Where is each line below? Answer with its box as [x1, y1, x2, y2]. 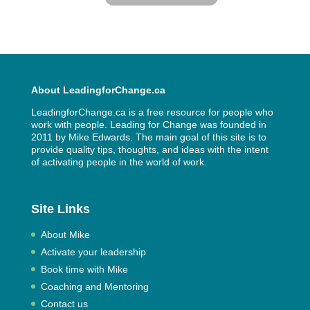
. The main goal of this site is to [129, 131, 266, 143]
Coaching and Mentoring [40, 281, 149, 293]
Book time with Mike [40, 264, 128, 275]
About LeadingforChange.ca [30, 84, 165, 96]
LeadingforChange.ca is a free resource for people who [30, 107, 273, 118]
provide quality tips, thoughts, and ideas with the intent [30, 144, 268, 156]
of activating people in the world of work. [30, 156, 207, 168]
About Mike [40, 229, 90, 241]
